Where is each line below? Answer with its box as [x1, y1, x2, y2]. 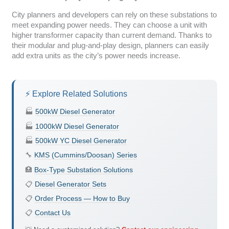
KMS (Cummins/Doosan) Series [34, 151, 137, 159]
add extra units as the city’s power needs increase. [11, 52, 180, 60]
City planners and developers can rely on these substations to [11, 11, 217, 19]
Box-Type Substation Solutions [34, 165, 133, 174]
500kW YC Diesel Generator [35, 136, 127, 145]
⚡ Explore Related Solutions [25, 89, 127, 99]
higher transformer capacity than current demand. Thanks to [11, 31, 212, 40]
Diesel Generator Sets [34, 179, 106, 188]
